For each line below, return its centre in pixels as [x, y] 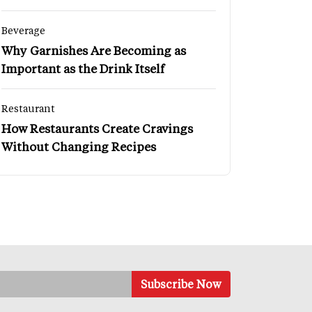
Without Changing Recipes [79, 146]
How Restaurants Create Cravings [97, 128]
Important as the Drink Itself [83, 68]
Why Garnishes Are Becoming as [94, 50]
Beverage [23, 30]
